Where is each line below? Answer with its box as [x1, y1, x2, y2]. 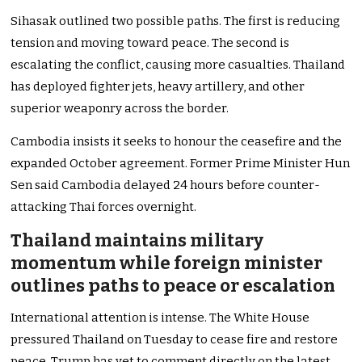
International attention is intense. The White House [11, 310, 310, 326]
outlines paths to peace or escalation [11, 275, 336, 297]
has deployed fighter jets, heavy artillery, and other [11, 79, 305, 95]
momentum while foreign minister [11, 252, 323, 275]
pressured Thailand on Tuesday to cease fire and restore [11, 332, 339, 347]
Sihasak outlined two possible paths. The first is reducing [11, 14, 341, 29]
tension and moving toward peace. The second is [11, 36, 290, 51]
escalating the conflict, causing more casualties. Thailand [11, 57, 346, 73]
